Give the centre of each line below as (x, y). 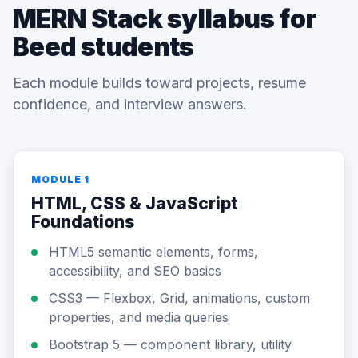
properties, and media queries (139, 317)
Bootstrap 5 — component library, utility (170, 344)
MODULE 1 (60, 179)
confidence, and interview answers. (130, 104)
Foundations (83, 222)
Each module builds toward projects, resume (159, 83)
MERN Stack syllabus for (165, 19)
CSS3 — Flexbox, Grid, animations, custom (179, 298)
